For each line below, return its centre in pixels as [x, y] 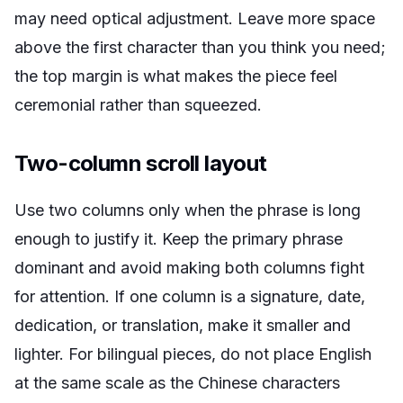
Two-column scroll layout [141, 163]
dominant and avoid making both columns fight [189, 268]
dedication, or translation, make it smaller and [183, 325]
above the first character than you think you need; [200, 47]
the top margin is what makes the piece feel [176, 76]
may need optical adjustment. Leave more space [195, 18]
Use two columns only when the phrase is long [188, 210]
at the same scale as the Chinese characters [177, 383]
